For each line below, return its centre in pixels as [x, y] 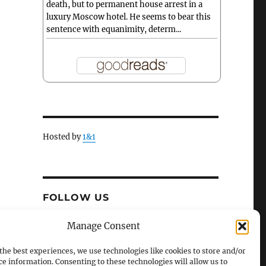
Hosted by [62, 137]
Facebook [99, 225]
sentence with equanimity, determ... [113, 30]
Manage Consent [104, 226]
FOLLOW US [76, 198]
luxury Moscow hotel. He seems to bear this [128, 17]
